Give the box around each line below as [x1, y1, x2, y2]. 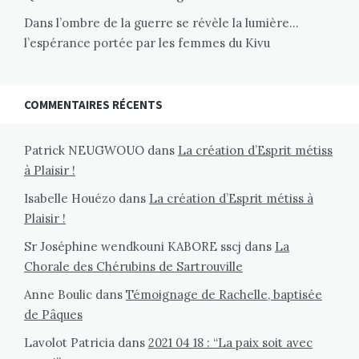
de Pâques [24, 307, 83, 323]
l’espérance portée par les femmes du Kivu [24, 35, 270, 51]
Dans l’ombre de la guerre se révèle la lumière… [24, 15, 299, 31]
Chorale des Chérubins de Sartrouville [24, 259, 243, 275]
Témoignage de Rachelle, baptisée [126, 287, 322, 303]
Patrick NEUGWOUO [24, 143, 144, 159]
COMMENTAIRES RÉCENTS [24, 97, 163, 113]
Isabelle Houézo [24, 191, 115, 207]
